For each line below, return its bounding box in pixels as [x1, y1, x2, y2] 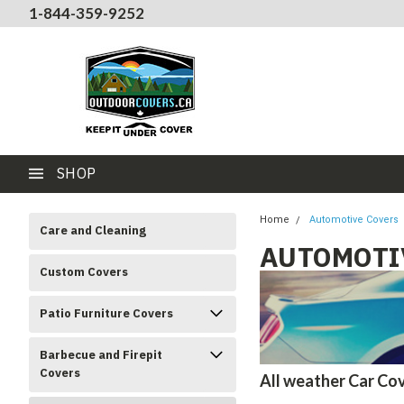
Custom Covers [40, 264, 128, 280]
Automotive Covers [309, 214, 399, 225]
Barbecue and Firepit [40, 347, 162, 363]
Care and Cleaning [40, 223, 146, 238]
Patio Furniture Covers [40, 306, 173, 321]
